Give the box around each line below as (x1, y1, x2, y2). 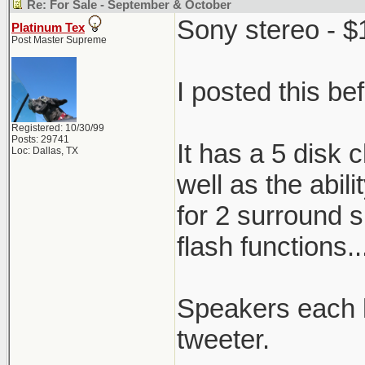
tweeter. (177, 324, 270, 354)
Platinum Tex (11, 21, 85, 34)
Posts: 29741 (11, 134, 69, 145)
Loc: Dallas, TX (11, 145, 78, 156)
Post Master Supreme (11, 34, 107, 46)
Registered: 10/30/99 (11, 122, 104, 134)
